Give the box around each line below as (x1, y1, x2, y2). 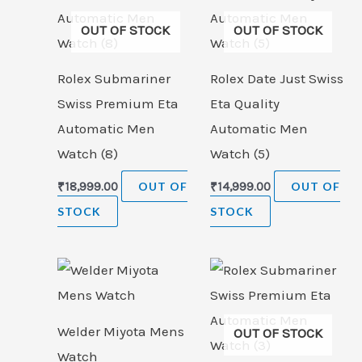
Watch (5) (209, 145, 270, 162)
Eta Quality (209, 95, 280, 112)
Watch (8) (57, 145, 118, 162)
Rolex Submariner (57, 70, 170, 87)
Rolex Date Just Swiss (209, 70, 343, 87)
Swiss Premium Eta (57, 95, 179, 112)
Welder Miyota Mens (57, 322, 184, 339)
